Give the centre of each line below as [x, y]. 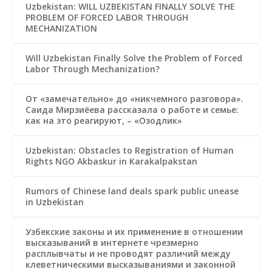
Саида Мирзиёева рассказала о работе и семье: [132, 110]
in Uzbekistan [55, 202]
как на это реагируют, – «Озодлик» [104, 121]
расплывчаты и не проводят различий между [128, 254]
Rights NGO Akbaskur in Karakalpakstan [112, 161]
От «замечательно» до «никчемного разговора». [135, 99]
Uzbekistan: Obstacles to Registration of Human [130, 151]
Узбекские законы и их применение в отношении [134, 232]
